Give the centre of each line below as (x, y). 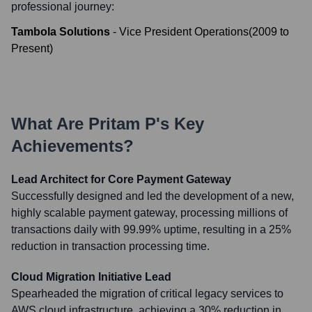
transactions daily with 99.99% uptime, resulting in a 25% (151, 229)
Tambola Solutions (61, 32)
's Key (180, 124)
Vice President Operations (184, 32)
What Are (50, 124)
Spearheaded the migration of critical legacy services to (147, 294)
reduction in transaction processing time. (110, 246)
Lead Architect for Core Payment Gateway (121, 179)
